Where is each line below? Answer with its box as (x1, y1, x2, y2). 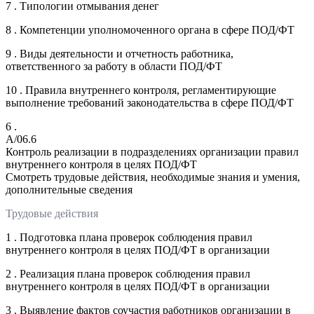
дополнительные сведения (6, 183, 132, 196)
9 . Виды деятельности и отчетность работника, (6, 47, 233, 60)
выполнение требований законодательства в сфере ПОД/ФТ (6, 96, 294, 109)
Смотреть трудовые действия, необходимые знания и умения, (6, 170, 300, 183)
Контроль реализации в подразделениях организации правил (6, 145, 299, 158)
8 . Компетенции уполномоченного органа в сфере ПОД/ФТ (6, 23, 294, 36)
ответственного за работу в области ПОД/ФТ (6, 60, 222, 72)
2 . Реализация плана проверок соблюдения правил (6, 267, 250, 280)
